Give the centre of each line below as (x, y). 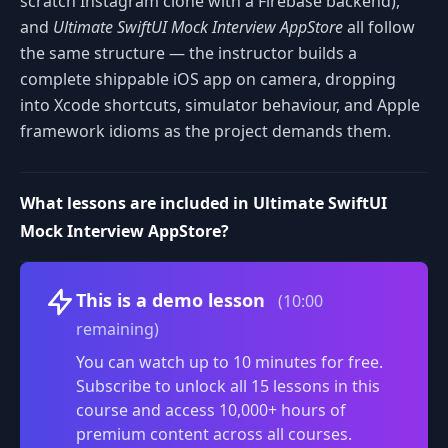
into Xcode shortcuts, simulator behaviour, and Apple (220, 105)
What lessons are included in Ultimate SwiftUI (203, 203)
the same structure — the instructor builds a (188, 53)
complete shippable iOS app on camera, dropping (208, 79)
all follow (379, 27)
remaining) (117, 329)
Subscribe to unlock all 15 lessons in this (228, 386)
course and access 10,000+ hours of (211, 410)
